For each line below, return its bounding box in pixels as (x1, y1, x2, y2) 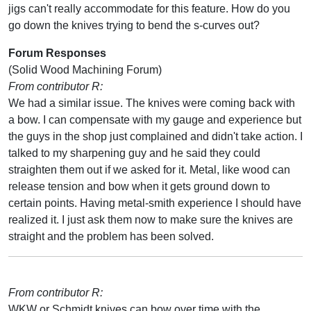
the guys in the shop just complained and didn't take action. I (8, 130, 303, 142)
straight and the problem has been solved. (8, 230, 214, 242)
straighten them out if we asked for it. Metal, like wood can (8, 163, 290, 176)
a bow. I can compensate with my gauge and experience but (8, 113, 301, 126)
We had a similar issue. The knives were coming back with (8, 96, 295, 109)
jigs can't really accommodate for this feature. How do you (8, 2, 290, 15)
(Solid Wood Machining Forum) (8, 63, 162, 76)
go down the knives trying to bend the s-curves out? (8, 19, 260, 31)
